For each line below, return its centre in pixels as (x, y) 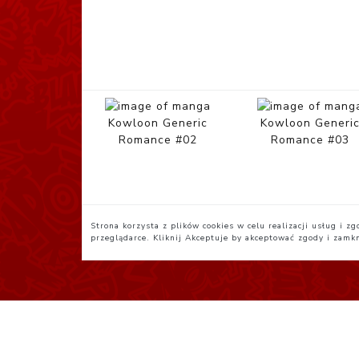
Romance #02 (158, 140)
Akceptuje (207, 238)
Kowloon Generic (158, 123)
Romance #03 (310, 140)
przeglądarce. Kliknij (138, 238)
